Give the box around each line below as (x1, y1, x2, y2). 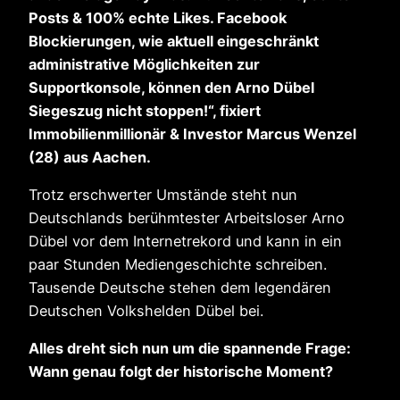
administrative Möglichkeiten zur (29, 54, 260, 73)
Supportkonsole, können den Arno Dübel (29, 78, 314, 96)
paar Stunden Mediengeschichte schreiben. (29, 254, 327, 273)
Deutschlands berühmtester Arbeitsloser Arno (29, 208, 345, 227)
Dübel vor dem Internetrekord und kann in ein (29, 231, 342, 250)
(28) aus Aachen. (29, 147, 151, 166)
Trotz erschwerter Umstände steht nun (29, 185, 297, 204)
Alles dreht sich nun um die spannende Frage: (29, 339, 351, 358)
